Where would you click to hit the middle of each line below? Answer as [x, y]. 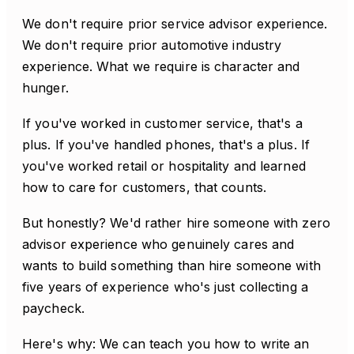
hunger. [45, 88]
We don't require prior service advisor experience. [175, 24]
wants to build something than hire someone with [171, 265]
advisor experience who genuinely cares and [158, 244]
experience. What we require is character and [161, 66]
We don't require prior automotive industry [152, 45]
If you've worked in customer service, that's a [162, 123]
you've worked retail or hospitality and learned [164, 166]
